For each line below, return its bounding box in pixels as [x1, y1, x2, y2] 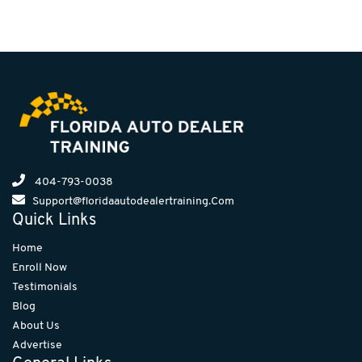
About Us [12, 320, 60, 333]
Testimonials [12, 281, 78, 294]
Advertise [12, 339, 62, 352]
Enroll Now [12, 262, 67, 275]
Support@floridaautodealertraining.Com [32, 196, 234, 208]
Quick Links [12, 213, 96, 229]
